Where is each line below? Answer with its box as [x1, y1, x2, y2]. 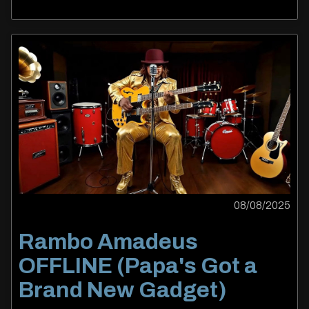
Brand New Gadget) [19, 277, 227, 302]
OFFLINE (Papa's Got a [19, 253, 257, 278]
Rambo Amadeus [19, 229, 198, 254]
